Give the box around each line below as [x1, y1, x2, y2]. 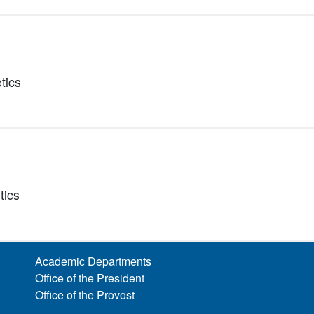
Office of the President [35, 270, 145, 286]
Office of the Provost [35, 287, 135, 303]
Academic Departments [35, 253, 152, 269]
